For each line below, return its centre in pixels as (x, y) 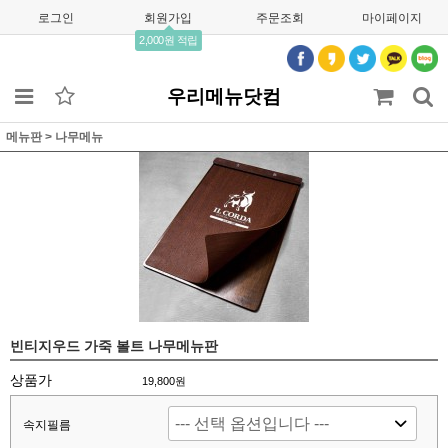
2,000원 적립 (168, 40)
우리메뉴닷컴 (224, 96)
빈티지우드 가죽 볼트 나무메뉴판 (114, 346)
